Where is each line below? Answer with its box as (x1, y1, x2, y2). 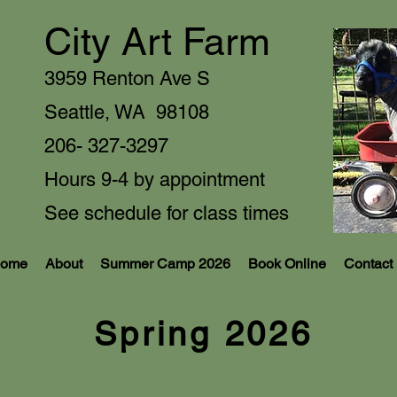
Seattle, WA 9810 (44, 101, 198, 123)
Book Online (248, 255, 326, 272)
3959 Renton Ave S (44, 67, 210, 90)
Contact (344, 255, 393, 272)
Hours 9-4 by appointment (44, 168, 265, 191)
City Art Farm (44, 19, 270, 64)
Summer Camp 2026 (100, 255, 230, 272)
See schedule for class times (44, 202, 289, 224)
